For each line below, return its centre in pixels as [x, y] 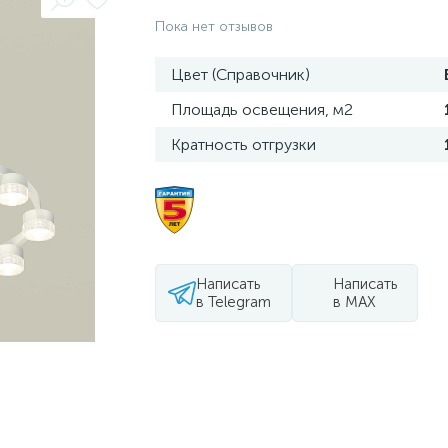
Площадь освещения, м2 [261, 109]
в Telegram [233, 302]
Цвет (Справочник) [240, 74]
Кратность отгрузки [243, 144]
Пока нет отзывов [213, 26]
